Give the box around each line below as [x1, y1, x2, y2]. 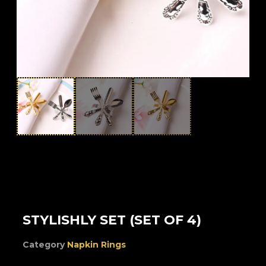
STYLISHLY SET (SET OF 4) [23, 212, 202, 228]
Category [23, 239, 65, 250]
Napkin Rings [67, 239, 126, 250]
